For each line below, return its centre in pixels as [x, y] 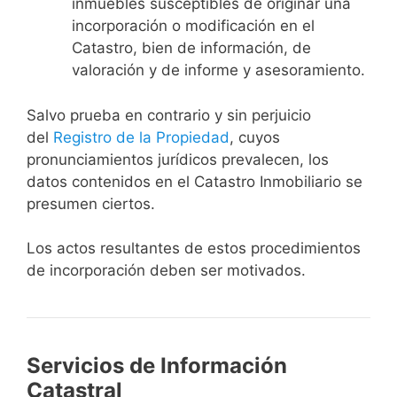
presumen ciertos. [91, 203]
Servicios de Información [157, 366]
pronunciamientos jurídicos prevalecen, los [178, 159]
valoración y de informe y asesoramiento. [218, 70]
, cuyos [255, 137]
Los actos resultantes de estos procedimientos [194, 249]
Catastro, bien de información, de [191, 48]
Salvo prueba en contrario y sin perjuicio [169, 115]
